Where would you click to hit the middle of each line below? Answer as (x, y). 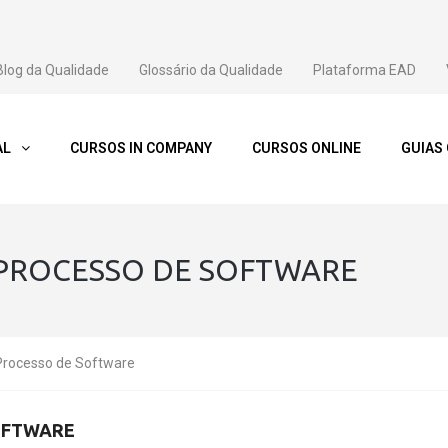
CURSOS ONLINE (306, 148)
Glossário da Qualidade (211, 70)
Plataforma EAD (364, 70)
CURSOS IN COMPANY (141, 148)
